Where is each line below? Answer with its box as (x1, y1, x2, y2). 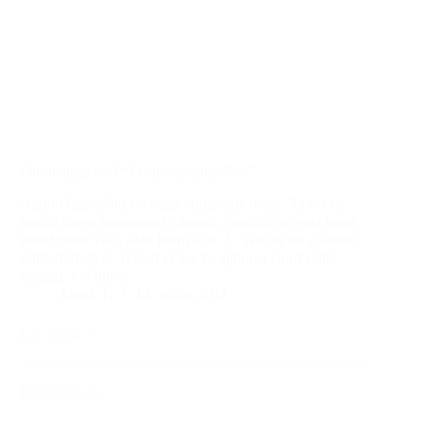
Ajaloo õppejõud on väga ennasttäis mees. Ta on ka (20, 195, 344, 213)
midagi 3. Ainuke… (20, 267, 145, 285)
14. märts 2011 (135, 285, 228, 303)
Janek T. (60, 285, 113, 303)
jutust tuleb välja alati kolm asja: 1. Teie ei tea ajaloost (20, 231, 357, 249)
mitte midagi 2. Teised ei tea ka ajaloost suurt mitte (20, 249, 337, 267)
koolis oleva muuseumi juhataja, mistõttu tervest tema (20, 213, 355, 231)
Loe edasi (20, 327, 80, 344)
